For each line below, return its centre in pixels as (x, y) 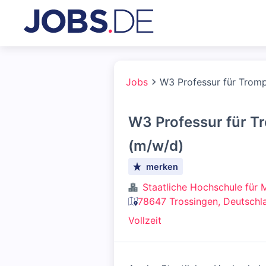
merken (162, 167)
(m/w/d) (156, 146)
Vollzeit (145, 220)
